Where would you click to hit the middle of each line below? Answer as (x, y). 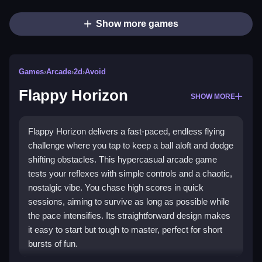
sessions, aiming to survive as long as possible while (129, 202)
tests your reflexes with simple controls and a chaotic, (130, 174)
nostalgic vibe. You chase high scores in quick (116, 188)
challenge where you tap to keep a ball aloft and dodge (131, 146)
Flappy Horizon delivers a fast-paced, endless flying (126, 132)
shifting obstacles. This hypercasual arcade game (123, 160)
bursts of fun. (53, 244)
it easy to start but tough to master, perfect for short (125, 230)
